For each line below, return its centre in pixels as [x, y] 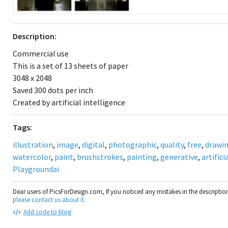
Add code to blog [47, 212]
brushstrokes [100, 157]
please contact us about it [48, 200]
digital [93, 145]
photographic [133, 145]
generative [179, 157]
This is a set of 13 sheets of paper [70, 66]
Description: [35, 36]
